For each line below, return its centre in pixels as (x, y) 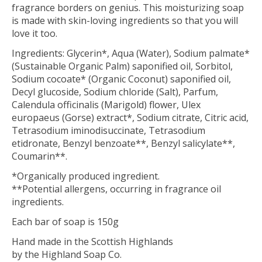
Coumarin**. (39, 156)
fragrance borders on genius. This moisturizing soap (128, 8)
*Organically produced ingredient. (86, 176)
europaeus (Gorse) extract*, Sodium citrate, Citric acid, (130, 118)
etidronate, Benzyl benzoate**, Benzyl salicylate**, (123, 144)
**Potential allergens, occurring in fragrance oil (116, 189)
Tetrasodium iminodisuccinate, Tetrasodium (108, 131)
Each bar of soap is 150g (65, 222)
